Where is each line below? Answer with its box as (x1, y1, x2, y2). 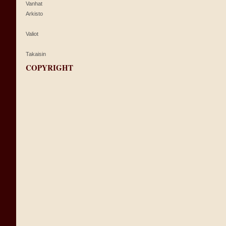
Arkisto (26, 10, 43, 17)
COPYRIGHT (26, 62, 73, 74)
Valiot (26, 30, 38, 37)
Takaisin (26, 50, 46, 57)
